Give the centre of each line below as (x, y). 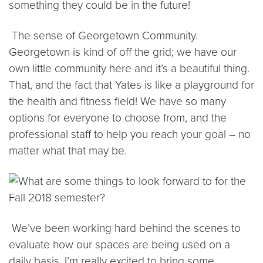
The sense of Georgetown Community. (103, 35)
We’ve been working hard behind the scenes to (125, 228)
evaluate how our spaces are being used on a (119, 244)
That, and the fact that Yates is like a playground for (131, 85)
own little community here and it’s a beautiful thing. (129, 68)
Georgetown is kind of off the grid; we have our (123, 52)
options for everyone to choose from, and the (118, 117)
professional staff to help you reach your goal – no (130, 134)
